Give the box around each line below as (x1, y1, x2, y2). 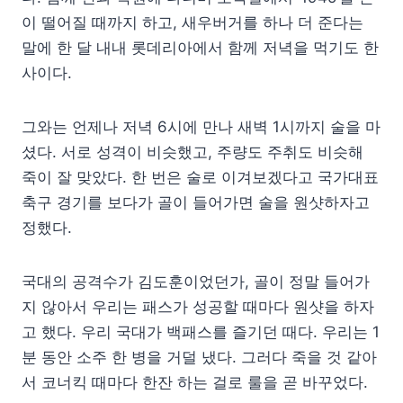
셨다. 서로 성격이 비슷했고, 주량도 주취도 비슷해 (22, 142, 363, 161)
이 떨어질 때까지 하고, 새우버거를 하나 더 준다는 (22, 13, 363, 31)
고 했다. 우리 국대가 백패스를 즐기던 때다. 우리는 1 (22, 322, 380, 341)
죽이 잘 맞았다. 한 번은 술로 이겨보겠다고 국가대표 (22, 167, 379, 186)
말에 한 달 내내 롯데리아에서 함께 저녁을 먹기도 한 (22, 38, 379, 57)
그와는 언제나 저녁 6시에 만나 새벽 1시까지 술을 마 (22, 117, 381, 136)
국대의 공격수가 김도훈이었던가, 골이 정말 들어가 (22, 272, 370, 291)
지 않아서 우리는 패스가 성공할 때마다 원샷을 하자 (22, 297, 374, 316)
